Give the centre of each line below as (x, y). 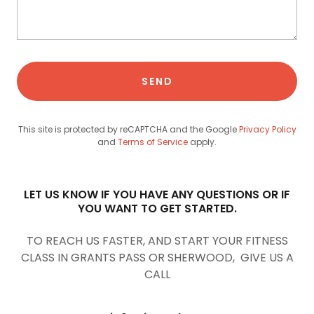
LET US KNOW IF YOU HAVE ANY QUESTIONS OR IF (157, 195)
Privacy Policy (267, 130)
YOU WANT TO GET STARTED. (157, 209)
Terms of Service (153, 142)
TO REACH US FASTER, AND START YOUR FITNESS (157, 241)
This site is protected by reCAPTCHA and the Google (128, 130)
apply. (202, 142)
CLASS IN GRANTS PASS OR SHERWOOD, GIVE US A (157, 258)
